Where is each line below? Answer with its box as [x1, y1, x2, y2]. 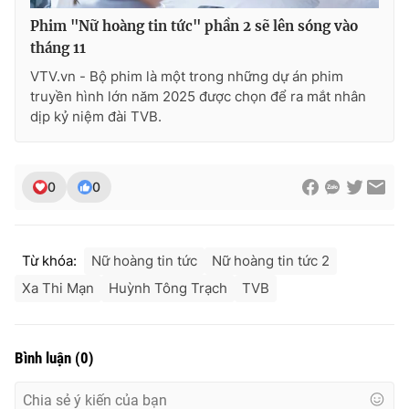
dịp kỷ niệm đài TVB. [30, 107, 162, 125]
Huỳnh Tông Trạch [109, 278, 227, 297]
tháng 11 [30, 38, 86, 57]
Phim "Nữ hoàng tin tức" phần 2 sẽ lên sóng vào [30, 16, 358, 35]
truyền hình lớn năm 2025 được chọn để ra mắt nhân [30, 87, 366, 105]
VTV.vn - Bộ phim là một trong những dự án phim [30, 67, 343, 85]
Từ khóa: [22, 251, 77, 269]
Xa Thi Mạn [22, 278, 94, 297]
